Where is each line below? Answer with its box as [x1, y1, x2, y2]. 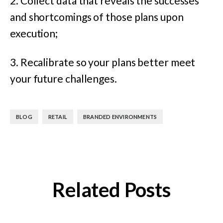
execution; [10, 26, 58, 39]
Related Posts [52, 178, 171, 202]
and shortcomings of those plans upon [10, 10, 184, 23]
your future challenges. [10, 72, 117, 85]
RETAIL [48, 113, 68, 120]
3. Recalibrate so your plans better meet [10, 56, 196, 69]
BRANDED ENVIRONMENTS [83, 113, 157, 120]
